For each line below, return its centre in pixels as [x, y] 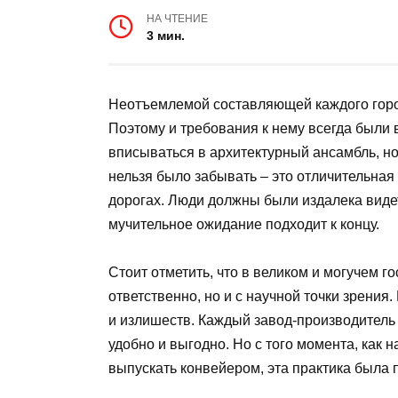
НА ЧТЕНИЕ [178, 19]
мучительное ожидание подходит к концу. [244, 225]
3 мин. [166, 36]
